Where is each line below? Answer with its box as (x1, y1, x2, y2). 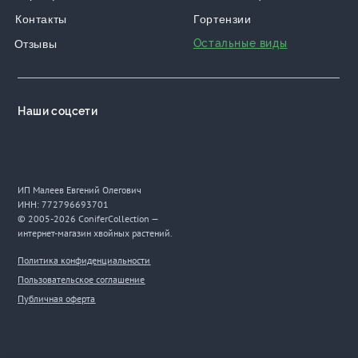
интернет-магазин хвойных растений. (18, 227, 173, 240)
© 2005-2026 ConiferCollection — (18, 213, 159, 225)
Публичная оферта (18, 292, 96, 305)
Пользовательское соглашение (18, 273, 145, 286)
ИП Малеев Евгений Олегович (18, 184, 142, 197)
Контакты (14, 13, 67, 26)
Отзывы (14, 38, 58, 51)
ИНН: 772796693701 (18, 198, 109, 211)
